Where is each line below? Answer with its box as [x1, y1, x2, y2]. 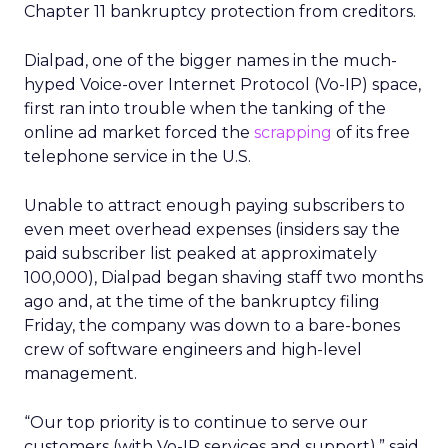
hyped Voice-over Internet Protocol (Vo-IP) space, [24, 75, 421, 94]
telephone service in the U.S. [24, 147, 251, 166]
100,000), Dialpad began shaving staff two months [24, 268, 423, 287]
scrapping [254, 123, 336, 142]
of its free [336, 123, 410, 142]
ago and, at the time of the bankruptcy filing [24, 292, 380, 311]
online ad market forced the [24, 123, 254, 142]
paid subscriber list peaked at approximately [24, 244, 377, 263]
